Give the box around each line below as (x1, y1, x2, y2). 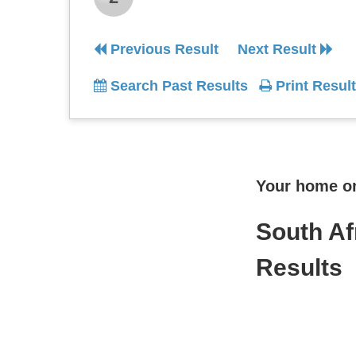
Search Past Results (106, 78, 248, 94)
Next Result (238, 41, 320, 57)
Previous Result (106, 41, 219, 57)
